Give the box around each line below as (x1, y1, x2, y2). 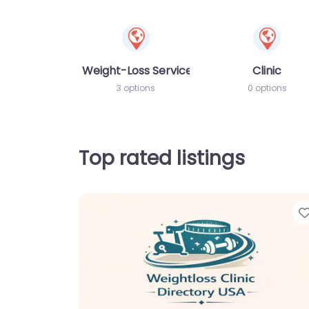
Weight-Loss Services (82, 62, 198, 79)
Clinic (252, 62, 281, 79)
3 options (117, 81, 155, 94)
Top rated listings (79, 144, 245, 172)
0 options (247, 81, 287, 94)
